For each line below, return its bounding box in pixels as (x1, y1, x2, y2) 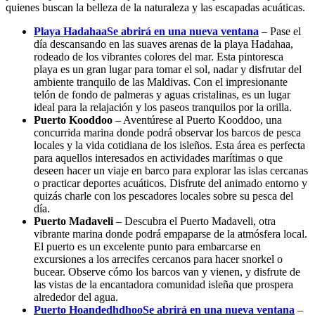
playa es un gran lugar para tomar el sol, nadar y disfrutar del (34, 63, 302, 75)
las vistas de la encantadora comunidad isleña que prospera (34, 278, 293, 290)
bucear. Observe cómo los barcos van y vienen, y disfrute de (34, 265, 300, 278)
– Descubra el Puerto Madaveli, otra (113, 214, 276, 227)
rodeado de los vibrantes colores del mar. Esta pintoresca (34, 50, 283, 63)
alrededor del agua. (34, 290, 118, 303)
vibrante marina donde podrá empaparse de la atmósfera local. (34, 227, 307, 240)
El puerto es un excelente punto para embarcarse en (34, 240, 261, 252)
